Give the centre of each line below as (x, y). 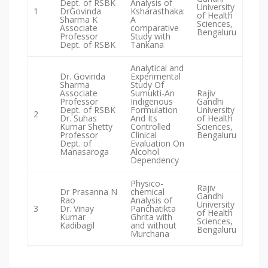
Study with (150, 36)
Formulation (154, 110)
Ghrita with (151, 217)
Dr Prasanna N (89, 192)
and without (153, 226)
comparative (155, 28)
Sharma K (79, 20)
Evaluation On (157, 144)
